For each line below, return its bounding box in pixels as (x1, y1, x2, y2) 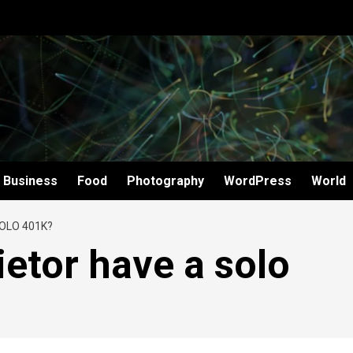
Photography (127, 173, 204, 188)
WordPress (224, 173, 292, 188)
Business (3, 173, 58, 188)
